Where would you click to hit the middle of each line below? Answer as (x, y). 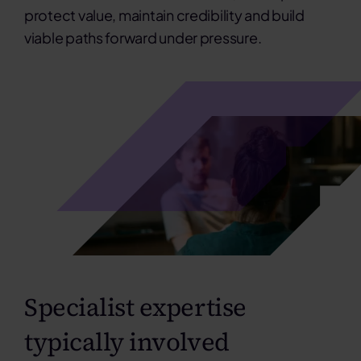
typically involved (127, 342)
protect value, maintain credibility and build (164, 15)
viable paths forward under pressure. (143, 37)
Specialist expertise (135, 307)
